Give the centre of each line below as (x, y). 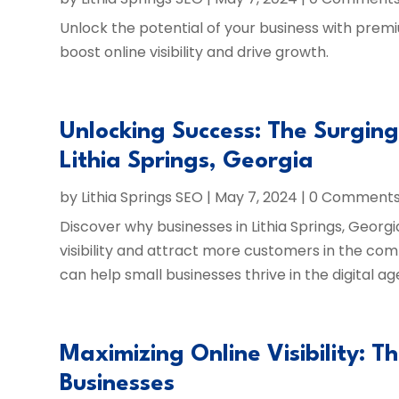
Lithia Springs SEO (142, 197)
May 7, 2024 (256, 197)
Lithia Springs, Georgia (187, 161)
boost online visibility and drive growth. (195, 52)
